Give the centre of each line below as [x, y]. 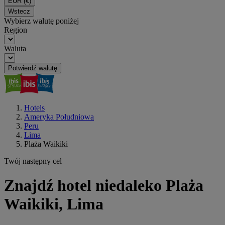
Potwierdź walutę [33, 68]
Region [16, 30]
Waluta [15, 48]
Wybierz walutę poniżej [41, 21]
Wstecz [19, 11]
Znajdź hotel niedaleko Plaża [104, 186]
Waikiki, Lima [54, 204]
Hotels [34, 108]
